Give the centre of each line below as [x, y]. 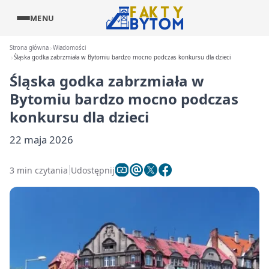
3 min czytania [39, 170]
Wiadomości [70, 48]
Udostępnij [93, 170]
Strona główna [29, 48]
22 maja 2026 [41, 140]
